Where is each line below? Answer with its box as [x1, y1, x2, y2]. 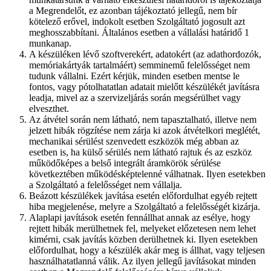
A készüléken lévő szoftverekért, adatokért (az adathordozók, [29, 49, 261, 60]
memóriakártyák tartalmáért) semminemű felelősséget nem [29, 60, 250, 71]
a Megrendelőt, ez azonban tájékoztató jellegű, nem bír [29, 5, 237, 16]
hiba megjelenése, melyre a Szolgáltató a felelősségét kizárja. [29, 201, 260, 212]
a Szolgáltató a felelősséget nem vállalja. [29, 180, 182, 191]
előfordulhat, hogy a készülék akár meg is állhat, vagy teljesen [29, 245, 265, 256]
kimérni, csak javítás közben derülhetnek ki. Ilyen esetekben [29, 234, 258, 245]
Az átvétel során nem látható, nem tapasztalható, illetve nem [29, 114, 256, 125]
